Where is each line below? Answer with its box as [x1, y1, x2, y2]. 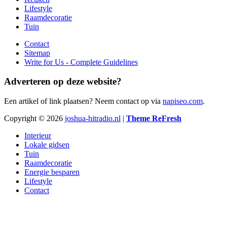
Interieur [24, 131, 51, 140]
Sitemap [24, 48, 50, 57]
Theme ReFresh [126, 113, 181, 123]
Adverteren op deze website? [4, 76, 122, 87]
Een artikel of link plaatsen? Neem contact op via [4, 96, 163, 105]
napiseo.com [163, 96, 203, 105]
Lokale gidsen [24, 140, 69, 149]
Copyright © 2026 [4, 113, 65, 123]
